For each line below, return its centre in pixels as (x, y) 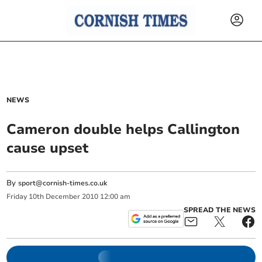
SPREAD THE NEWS (219, 210)
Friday (17, 197)
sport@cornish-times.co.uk (63, 183)
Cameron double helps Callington (123, 129)
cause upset (48, 148)
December (63, 197)
